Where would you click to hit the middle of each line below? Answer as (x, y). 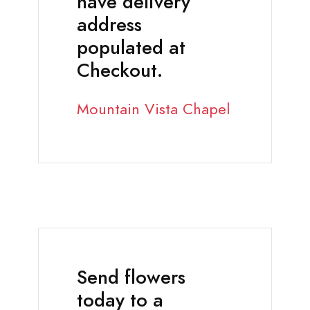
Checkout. (120, 71)
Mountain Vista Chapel (153, 109)
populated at (131, 48)
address (109, 25)
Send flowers (131, 278)
